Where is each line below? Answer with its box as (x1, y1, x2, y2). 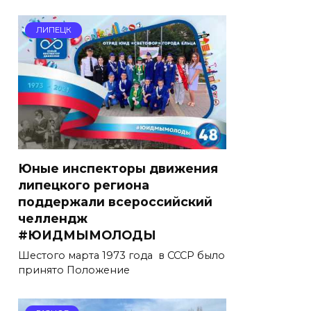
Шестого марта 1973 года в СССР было (18, 249, 225, 262)
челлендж (18, 210, 87, 226)
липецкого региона (18, 177, 149, 192)
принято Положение (18, 263, 130, 276)
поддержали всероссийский (18, 194, 212, 209)
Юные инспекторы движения (18, 160, 218, 176)
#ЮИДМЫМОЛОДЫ (18, 227, 156, 242)
